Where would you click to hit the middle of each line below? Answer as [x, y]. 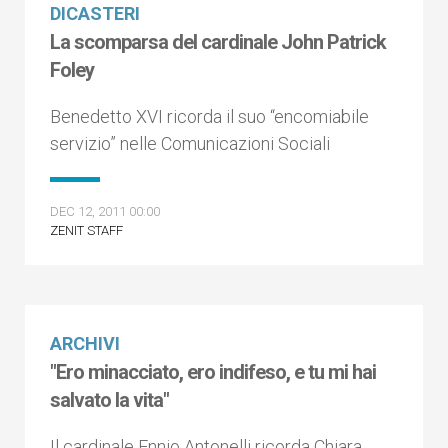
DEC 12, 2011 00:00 [105, 211]
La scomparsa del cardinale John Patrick [218, 42]
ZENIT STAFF [86, 230]
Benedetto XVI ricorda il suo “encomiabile [209, 116]
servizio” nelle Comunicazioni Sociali [190, 143]
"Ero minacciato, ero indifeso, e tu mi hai [213, 372]
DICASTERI [95, 13]
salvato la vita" [109, 400]
